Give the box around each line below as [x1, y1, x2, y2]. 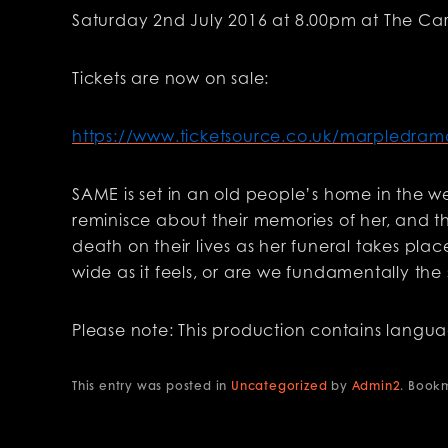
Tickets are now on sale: [72, 71, 270, 88]
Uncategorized [231, 376, 328, 394]
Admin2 [351, 376, 401, 394]
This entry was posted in [72, 376, 231, 394]
